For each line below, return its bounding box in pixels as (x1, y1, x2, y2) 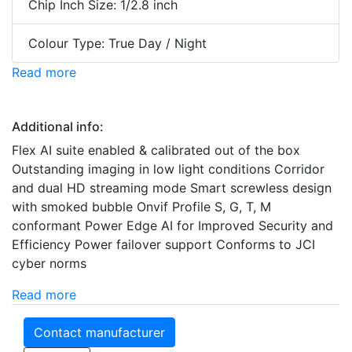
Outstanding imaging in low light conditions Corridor (12, 161, 324, 178)
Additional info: (12, 119, 104, 135)
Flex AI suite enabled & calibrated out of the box (12, 142, 300, 159)
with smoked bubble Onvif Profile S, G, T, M (12, 199, 271, 215)
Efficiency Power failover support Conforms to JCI (12, 236, 315, 253)
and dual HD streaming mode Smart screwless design (12, 180, 332, 196)
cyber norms (12, 255, 86, 272)
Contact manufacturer (34, 324, 165, 341)
